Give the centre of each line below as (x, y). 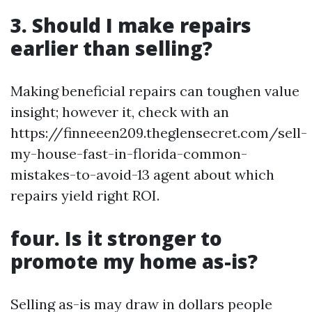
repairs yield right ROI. (85, 195)
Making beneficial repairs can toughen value (155, 91)
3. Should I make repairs (131, 25)
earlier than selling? (111, 48)
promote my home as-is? (134, 261)
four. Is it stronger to (116, 238)
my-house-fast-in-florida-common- (129, 154)
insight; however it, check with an (120, 112)
